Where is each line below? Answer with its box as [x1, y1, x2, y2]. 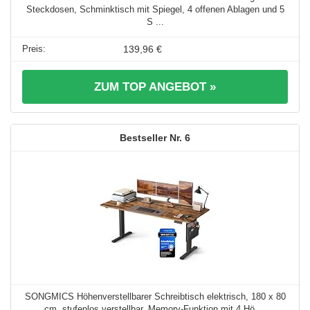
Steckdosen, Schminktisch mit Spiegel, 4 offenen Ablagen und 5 [26, 4, 284, 15]
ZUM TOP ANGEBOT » [94, 80, 216, 94]
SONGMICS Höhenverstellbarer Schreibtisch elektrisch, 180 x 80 [24, 291, 286, 302]
